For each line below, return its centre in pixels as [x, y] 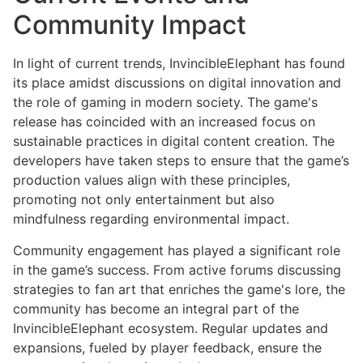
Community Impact [130, 25]
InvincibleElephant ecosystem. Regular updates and [171, 328]
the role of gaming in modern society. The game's [165, 102]
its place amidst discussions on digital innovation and [177, 83]
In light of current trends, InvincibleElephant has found [179, 64]
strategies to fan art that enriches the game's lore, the [179, 289]
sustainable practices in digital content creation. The [174, 141]
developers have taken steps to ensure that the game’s [181, 161]
